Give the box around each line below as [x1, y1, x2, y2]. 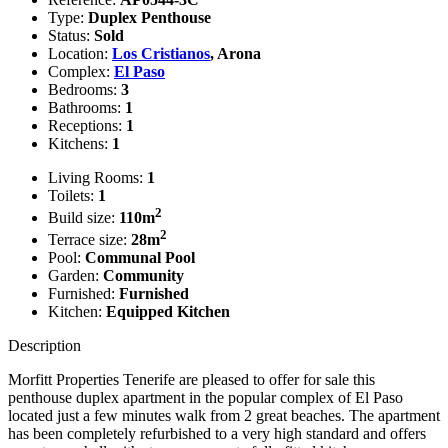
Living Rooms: [48, 168, 147, 186]
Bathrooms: [48, 98, 125, 116]
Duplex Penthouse [88, 8, 211, 26]
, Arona [210, 44, 261, 62]
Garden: [48, 267, 103, 285]
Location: [48, 44, 112, 62]
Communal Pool [85, 249, 195, 267]
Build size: [48, 209, 119, 227]
